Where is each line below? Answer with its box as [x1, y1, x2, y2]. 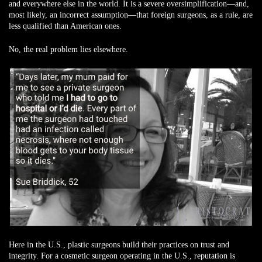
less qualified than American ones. [9, 22, 122, 30]
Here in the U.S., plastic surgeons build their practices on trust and [9, 240, 229, 250]
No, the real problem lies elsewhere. [9, 45, 128, 54]
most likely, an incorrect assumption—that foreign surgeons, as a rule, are [9, 11, 253, 19]
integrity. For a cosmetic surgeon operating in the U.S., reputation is [9, 251, 235, 261]
